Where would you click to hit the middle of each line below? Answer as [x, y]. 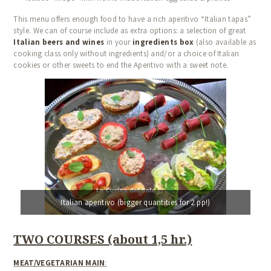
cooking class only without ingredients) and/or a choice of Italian [126, 54]
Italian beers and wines [59, 42]
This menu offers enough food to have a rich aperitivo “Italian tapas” [132, 19]
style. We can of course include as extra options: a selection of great [130, 31]
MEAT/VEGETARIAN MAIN [59, 263]
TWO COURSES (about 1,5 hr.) [103, 240]
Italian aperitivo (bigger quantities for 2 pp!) [135, 203]
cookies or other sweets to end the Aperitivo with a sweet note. [121, 65]
